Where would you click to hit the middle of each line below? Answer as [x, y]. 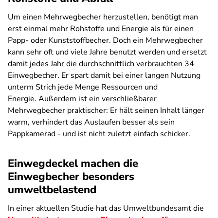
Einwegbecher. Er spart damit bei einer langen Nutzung [104, 75]
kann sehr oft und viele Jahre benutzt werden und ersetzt [107, 52]
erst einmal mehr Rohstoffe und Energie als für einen [101, 29]
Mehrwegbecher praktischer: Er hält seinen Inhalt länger [106, 110]
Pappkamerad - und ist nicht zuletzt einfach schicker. [99, 134]
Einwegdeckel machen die [73, 163]
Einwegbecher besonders [71, 177]
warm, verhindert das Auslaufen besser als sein [91, 122]
